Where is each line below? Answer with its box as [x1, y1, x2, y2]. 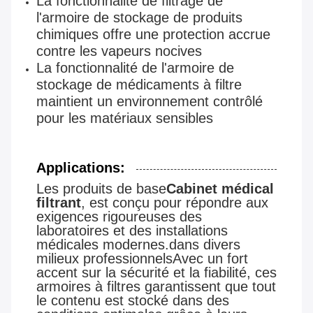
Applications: [36, 160, 125, 176]
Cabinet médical [166, 181, 274, 197]
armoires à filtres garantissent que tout [36, 279, 276, 295]
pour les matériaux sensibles [36, 110, 213, 126]
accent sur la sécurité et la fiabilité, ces [36, 265, 277, 281]
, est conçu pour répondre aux [81, 195, 268, 211]
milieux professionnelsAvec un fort [36, 251, 248, 267]
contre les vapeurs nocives [36, 43, 202, 59]
